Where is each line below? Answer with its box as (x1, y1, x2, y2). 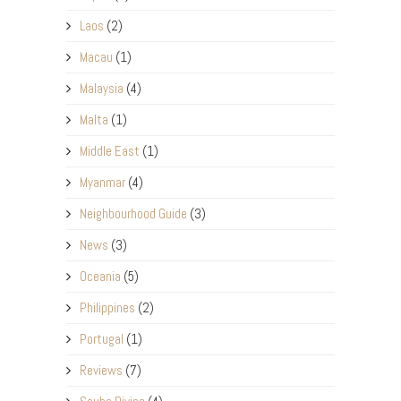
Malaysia (80, 80, 124, 98)
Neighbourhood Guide (80, 205, 187, 223)
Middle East (80, 142, 140, 160)
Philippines (80, 299, 135, 317)
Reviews (80, 362, 123, 380)
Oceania (80, 268, 121, 286)
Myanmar (80, 174, 125, 192)
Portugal (80, 330, 124, 348)
